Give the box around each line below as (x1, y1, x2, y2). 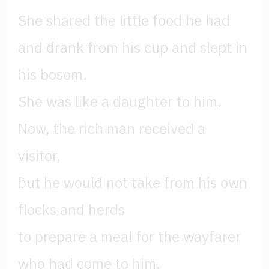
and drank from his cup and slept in (18, 38, 247, 58)
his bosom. (18, 65, 87, 85)
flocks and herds (18, 200, 125, 220)
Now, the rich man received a (18, 119, 205, 139)
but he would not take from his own (18, 173, 247, 193)
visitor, (18, 146, 61, 166)
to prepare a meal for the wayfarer (18, 227, 241, 247)
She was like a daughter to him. (18, 92, 222, 112)
